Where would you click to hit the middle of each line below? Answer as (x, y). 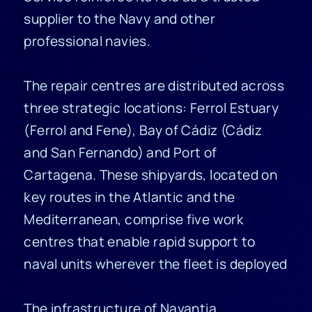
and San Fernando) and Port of (120, 153)
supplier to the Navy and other (119, 19)
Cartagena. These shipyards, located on (151, 175)
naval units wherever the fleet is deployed (156, 264)
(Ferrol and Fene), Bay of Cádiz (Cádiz (143, 131)
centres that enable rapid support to (140, 242)
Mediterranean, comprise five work (134, 220)
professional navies (85, 41)
